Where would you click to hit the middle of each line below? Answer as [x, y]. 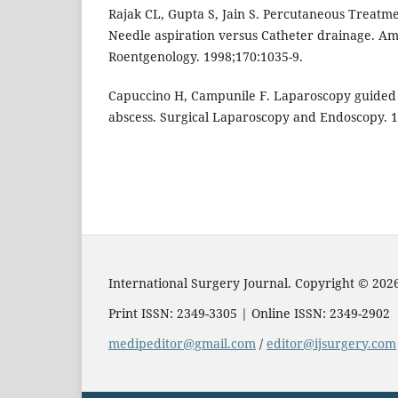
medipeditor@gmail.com [182, 344]
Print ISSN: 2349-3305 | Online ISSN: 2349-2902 [249, 314]
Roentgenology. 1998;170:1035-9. [206, 57]
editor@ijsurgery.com [331, 344]
